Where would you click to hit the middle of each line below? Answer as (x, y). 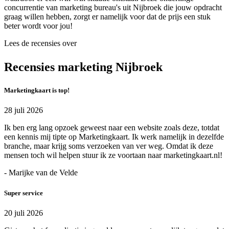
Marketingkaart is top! (37, 90)
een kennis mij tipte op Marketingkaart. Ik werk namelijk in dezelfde (114, 137)
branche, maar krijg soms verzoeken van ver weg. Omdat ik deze (109, 146)
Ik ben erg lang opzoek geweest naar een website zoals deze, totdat (112, 128)
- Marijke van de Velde (41, 173)
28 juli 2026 (24, 110)
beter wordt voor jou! (38, 26)
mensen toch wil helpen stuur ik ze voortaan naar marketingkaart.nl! (113, 155)
